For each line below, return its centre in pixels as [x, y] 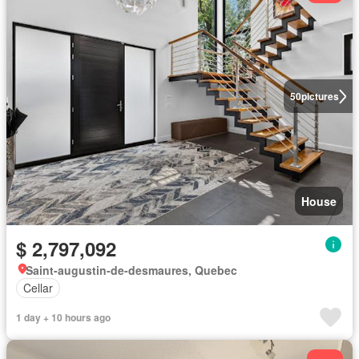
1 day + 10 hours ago [63, 317]
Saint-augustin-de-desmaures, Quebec [131, 270]
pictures [320, 97]
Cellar [38, 288]
